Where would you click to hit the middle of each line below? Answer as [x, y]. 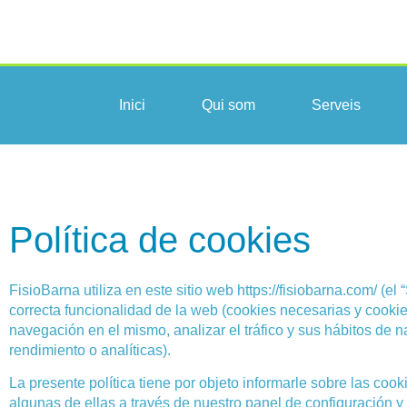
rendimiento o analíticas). [90, 350]
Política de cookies [160, 240]
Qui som [228, 105]
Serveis [336, 105]
